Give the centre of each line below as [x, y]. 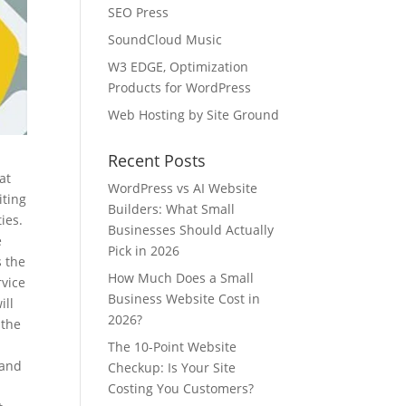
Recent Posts [157, 160]
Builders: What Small [172, 209]
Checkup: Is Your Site [172, 367]
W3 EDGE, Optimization [179, 67]
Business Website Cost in [184, 299]
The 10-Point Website [173, 347]
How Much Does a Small [181, 278]
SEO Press [139, 12]
